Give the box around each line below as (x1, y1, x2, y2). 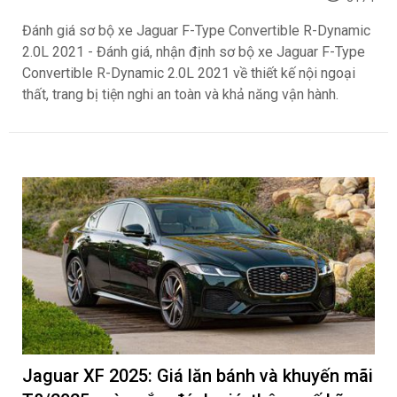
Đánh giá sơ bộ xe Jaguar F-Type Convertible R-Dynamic (22, 22, 370, 39)
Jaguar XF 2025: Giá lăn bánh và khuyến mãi (22, 365, 373, 386)
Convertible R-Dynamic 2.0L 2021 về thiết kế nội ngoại (22, 65, 355, 82)
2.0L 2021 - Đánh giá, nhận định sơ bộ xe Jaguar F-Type (22, 43, 365, 60)
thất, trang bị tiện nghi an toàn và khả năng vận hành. (22, 86, 339, 103)
